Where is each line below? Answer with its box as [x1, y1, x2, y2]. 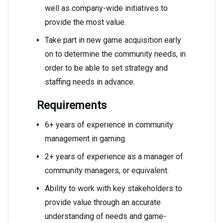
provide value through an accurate [45, 198, 161, 208]
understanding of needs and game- [45, 212, 166, 222]
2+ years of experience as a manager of [45, 152, 183, 162]
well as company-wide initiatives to [45, 3, 168, 13]
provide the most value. [45, 17, 126, 27]
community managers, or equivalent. [45, 166, 169, 176]
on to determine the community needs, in [45, 49, 186, 59]
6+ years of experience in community [45, 120, 173, 130]
